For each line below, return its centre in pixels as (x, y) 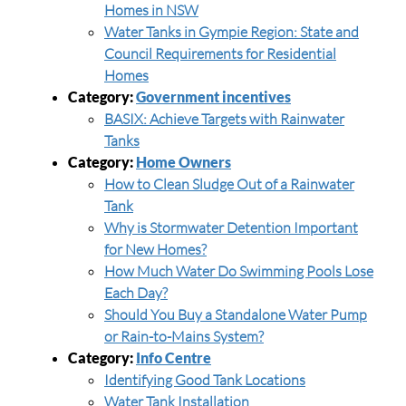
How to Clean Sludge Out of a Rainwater (229, 184)
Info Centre (174, 358)
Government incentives (213, 97)
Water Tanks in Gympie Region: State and (232, 32)
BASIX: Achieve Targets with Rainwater (224, 119)
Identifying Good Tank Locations (205, 380)
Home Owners (184, 162)
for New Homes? (155, 249)
